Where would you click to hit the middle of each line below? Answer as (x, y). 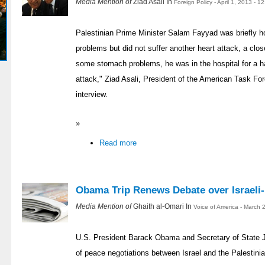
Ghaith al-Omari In (163, 206)
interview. (92, 95)
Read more (118, 143)
